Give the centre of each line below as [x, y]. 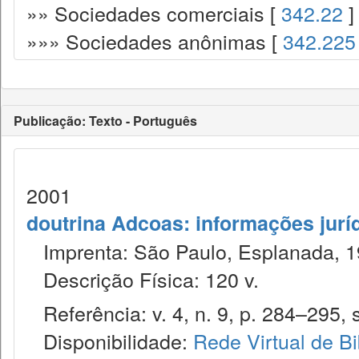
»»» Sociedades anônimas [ [155, 41]
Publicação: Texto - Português [105, 121]
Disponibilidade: [110, 341]
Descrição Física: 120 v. [143, 279]
